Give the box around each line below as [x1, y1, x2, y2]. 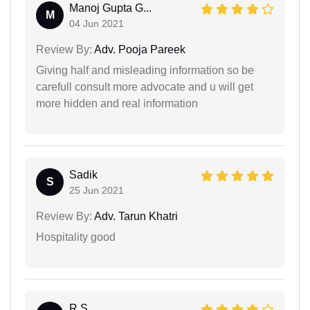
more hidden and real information [36, 97, 198, 109]
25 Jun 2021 [69, 184, 124, 196]
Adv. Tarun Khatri [92, 210, 178, 222]
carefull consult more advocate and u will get [36, 80, 253, 93]
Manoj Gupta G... [69, 1, 152, 14]
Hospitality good [36, 230, 116, 243]
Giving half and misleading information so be [36, 64, 254, 76]
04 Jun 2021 [69, 17, 124, 29]
